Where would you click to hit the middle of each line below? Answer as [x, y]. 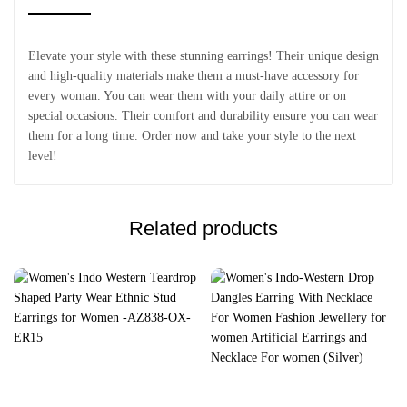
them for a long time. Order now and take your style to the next [192, 136]
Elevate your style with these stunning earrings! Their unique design [203, 56]
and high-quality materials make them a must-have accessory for [194, 76]
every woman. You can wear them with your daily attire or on [187, 96]
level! [43, 156]
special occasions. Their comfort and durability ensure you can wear [203, 116]
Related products [203, 228]
